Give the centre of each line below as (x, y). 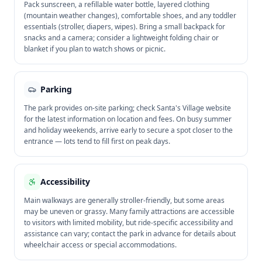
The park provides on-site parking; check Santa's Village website (127, 108)
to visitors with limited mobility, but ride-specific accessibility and (128, 223)
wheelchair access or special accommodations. (100, 245)
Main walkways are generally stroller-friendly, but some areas (124, 200)
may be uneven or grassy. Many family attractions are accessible (129, 211)
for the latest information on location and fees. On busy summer (128, 119)
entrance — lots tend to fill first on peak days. (97, 141)
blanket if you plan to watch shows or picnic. (95, 49)
